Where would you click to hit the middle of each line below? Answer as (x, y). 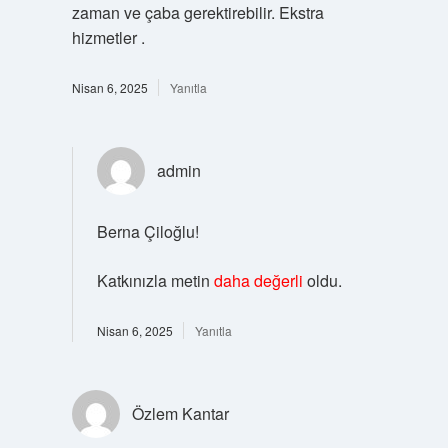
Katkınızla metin (155, 280)
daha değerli (258, 280)
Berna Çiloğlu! (147, 231)
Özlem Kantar (180, 413)
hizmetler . (108, 37)
